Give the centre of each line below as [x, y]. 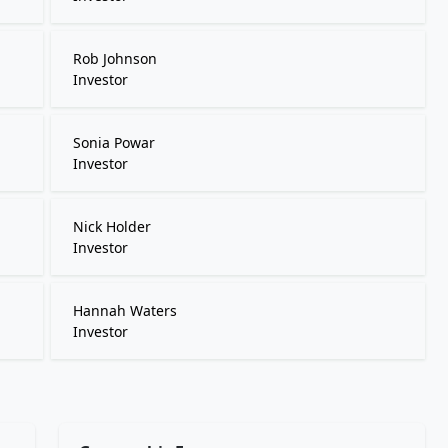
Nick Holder [111, 226]
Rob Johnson [114, 58]
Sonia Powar [113, 142]
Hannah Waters [124, 310]
